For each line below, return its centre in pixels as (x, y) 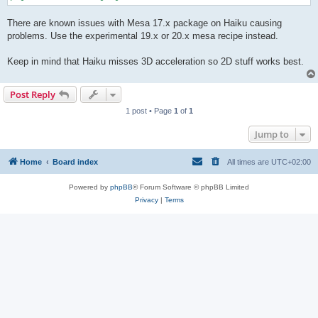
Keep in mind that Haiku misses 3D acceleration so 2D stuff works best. (155, 61)
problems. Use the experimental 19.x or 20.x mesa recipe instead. (143, 35)
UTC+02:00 (291, 161)
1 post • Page (149, 110)
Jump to (272, 134)
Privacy (146, 199)
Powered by (89, 187)
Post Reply (33, 94)
